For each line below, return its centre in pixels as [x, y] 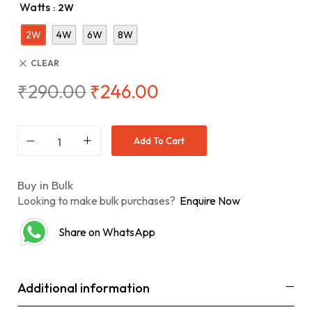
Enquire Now [210, 201]
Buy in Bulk [45, 185]
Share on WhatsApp [107, 232]
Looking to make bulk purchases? [99, 201]
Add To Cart [159, 141]
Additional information [84, 288]
